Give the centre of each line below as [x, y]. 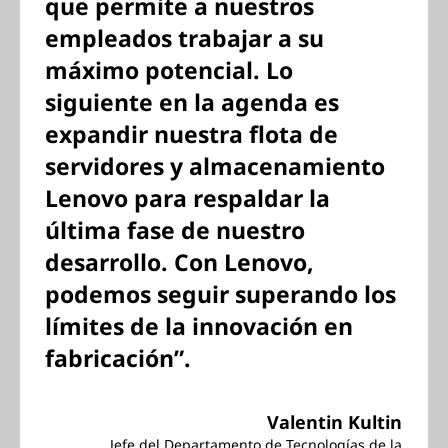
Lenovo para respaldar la [187, 198]
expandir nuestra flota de [191, 134]
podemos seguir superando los [220, 294]
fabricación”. [118, 358]
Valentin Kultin [334, 422]
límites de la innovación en [199, 326]
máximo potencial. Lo [169, 70]
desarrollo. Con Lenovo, [179, 262]
